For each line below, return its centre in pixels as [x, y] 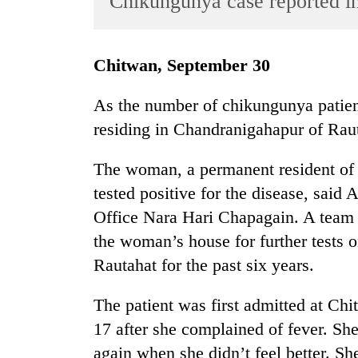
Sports [32, 65]
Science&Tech [53, 159]
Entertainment [51, 96]
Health [33, 252]
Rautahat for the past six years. [204, 265]
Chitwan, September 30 [188, 66]
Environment [49, 221]
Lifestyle [38, 127]
